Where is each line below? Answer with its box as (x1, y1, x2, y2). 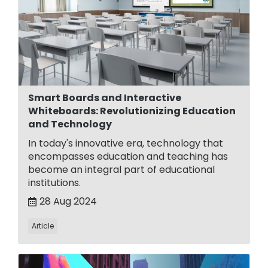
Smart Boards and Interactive (28, 90, 181, 105)
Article (32, 220, 54, 231)
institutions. (28, 175, 81, 190)
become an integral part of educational (28, 162, 215, 176)
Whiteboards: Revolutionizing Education (28, 103, 236, 118)
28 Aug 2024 (39, 194, 97, 208)
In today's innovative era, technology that (28, 136, 223, 150)
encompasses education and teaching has (28, 149, 228, 163)
